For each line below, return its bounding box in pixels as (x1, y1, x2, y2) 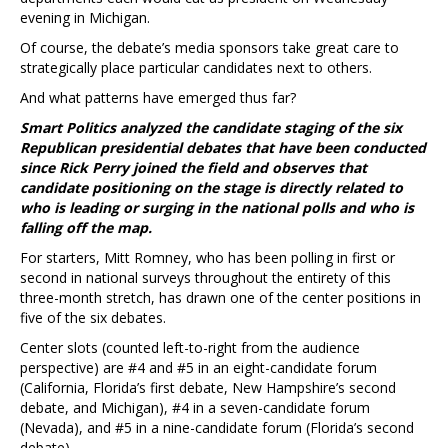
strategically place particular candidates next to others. (20, 57, 372, 77)
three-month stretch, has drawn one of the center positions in (20, 287, 421, 307)
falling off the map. (20, 217, 152, 237)
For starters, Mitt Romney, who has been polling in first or (20, 247, 395, 267)
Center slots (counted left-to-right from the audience (20, 337, 360, 357)
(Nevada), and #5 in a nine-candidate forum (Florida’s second (20, 417, 414, 437)
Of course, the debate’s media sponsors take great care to (20, 37, 399, 57)
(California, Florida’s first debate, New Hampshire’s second (20, 377, 396, 397)
